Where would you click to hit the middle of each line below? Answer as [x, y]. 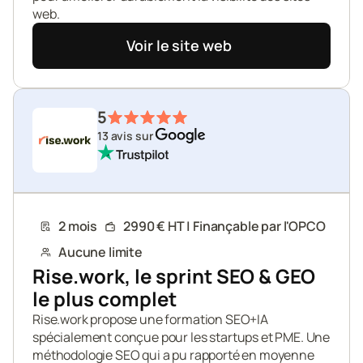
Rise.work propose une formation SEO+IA [150, 319]
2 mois [78, 226]
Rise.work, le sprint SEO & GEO [174, 276]
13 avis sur [126, 135]
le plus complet [105, 299]
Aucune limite [100, 252]
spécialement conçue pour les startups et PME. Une [181, 337]
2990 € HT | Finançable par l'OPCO [224, 226]
